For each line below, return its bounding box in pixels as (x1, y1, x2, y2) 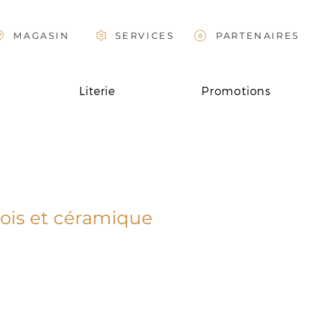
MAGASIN (13, 30, 70, 41)
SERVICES (115, 30, 175, 41)
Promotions (201, 84, 271, 97)
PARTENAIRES (216, 30, 300, 41)
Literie (79, 84, 115, 97)
